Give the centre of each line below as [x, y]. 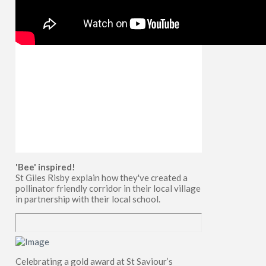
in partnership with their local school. [88, 199]
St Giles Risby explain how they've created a [101, 177]
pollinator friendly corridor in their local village [108, 188]
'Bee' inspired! [46, 167]
